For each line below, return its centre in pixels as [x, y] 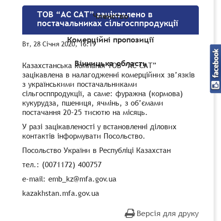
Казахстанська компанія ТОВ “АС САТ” [89, 65]
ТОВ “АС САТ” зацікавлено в [95, 14]
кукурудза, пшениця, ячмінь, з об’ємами [93, 102]
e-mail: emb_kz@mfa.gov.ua [69, 178]
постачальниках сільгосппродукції [108, 23]
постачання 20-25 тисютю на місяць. [85, 112]
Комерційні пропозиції [110, 40]
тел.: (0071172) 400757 [62, 164]
